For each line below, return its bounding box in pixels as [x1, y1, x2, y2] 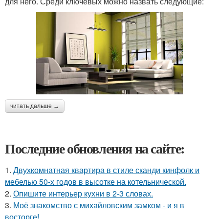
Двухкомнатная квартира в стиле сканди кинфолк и [13, 164, 199, 176]
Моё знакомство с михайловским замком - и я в [13, 199, 184, 211]
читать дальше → [10, 103, 59, 110]
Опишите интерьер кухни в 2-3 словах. [13, 188, 153, 199]
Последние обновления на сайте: [5, 138, 185, 159]
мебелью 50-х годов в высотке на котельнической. [5, 176, 186, 188]
